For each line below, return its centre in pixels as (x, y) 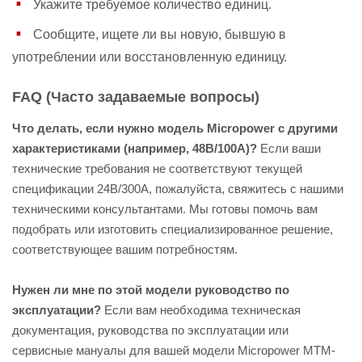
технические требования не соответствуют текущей (157, 168)
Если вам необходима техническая (201, 310)
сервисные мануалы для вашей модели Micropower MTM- (174, 350)
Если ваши (289, 148)
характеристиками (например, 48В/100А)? (135, 148)
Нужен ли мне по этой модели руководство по (151, 290)
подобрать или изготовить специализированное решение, (173, 229)
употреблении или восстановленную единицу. (149, 57)
